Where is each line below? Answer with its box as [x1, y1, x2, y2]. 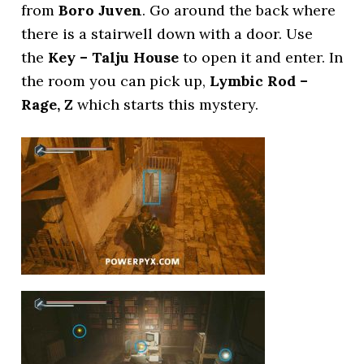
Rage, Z [21, 95, 74, 114]
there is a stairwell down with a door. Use [21, 24, 314, 43]
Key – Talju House [48, 48, 180, 67]
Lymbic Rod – [210, 71, 309, 90]
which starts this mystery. [73, 95, 259, 114]
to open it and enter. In [179, 48, 344, 67]
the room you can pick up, [21, 71, 210, 90]
